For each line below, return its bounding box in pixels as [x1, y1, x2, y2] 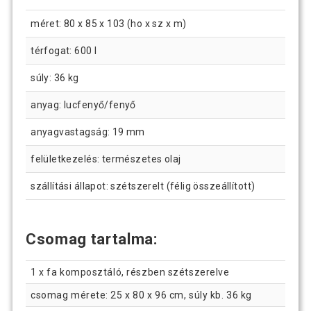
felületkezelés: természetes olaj [31, 153, 181, 165]
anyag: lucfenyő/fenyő [31, 99, 136, 110]
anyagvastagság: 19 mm [31, 126, 145, 137]
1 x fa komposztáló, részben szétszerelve [31, 266, 230, 278]
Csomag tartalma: [26, 230, 158, 248]
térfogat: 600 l [31, 44, 97, 56]
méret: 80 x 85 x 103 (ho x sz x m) [31, 17, 187, 29]
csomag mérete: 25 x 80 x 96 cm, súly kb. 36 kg [31, 289, 252, 301]
